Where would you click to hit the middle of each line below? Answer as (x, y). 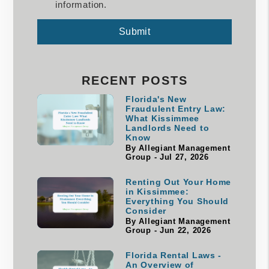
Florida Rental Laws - (174, 255)
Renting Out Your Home (179, 182)
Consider (146, 210)
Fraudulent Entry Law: (176, 108)
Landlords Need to (168, 128)
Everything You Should (177, 201)
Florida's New (156, 99)
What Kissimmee (163, 118)
